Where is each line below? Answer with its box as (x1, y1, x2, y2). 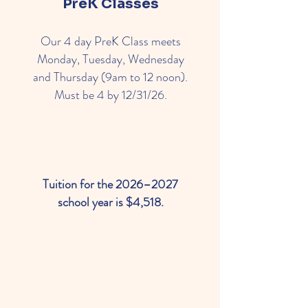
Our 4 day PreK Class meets (40, 32, 181, 50)
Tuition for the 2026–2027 (43, 175, 178, 193)
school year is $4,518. (57, 193, 164, 211)
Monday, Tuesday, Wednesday (36, 50, 184, 68)
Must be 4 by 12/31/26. (54, 86, 167, 104)
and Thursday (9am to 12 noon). (33, 68, 188, 86)
